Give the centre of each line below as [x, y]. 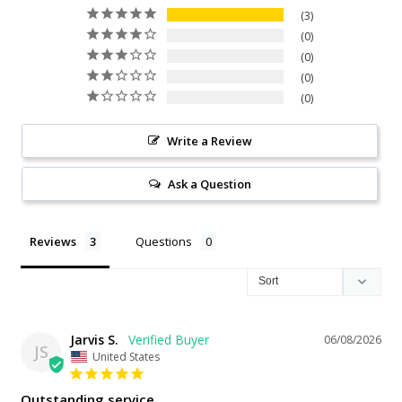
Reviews [53, 241]
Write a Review [209, 140]
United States [126, 356]
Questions [164, 241]
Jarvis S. [94, 339]
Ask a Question [209, 184]
